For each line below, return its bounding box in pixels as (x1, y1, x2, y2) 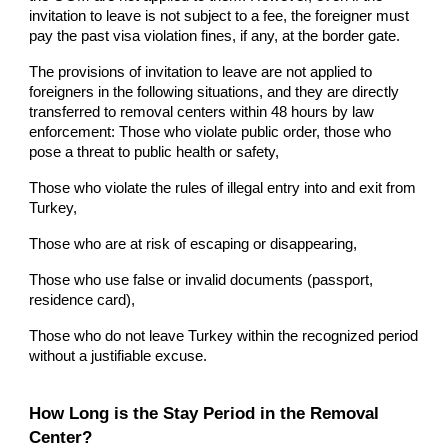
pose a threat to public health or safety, (29, 144, 280, 161)
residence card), (29, 292, 136, 309)
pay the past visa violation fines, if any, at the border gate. (29, 28, 401, 45)
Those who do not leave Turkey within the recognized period (29, 328, 419, 345)
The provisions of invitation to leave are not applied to (29, 64, 373, 81)
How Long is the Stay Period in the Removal (29, 402, 380, 423)
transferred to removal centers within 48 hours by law (29, 104, 375, 121)
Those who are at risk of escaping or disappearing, (29, 236, 358, 253)
